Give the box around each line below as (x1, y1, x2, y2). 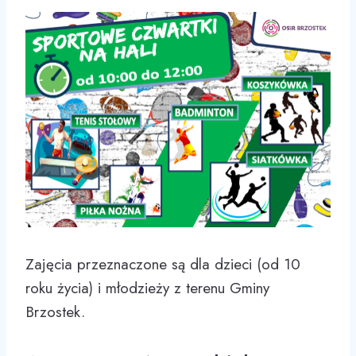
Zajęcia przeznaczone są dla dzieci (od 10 (25, 253, 300, 276)
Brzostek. (25, 301, 85, 323)
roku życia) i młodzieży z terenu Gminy (25, 277, 269, 300)
